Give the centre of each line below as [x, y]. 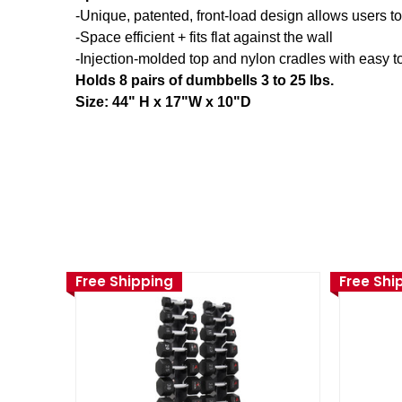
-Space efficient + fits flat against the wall [204, 38]
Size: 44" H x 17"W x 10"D [163, 102]
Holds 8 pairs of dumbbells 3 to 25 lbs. [205, 81]
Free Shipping [125, 282]
